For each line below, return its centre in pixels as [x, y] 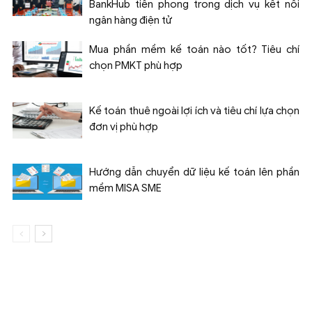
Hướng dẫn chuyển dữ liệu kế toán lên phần [194, 172]
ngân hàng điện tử [131, 20]
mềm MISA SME [125, 188]
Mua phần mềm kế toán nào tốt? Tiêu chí [194, 49]
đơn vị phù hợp [124, 126]
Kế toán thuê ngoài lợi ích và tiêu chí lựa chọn [194, 110]
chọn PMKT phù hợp [136, 65]
